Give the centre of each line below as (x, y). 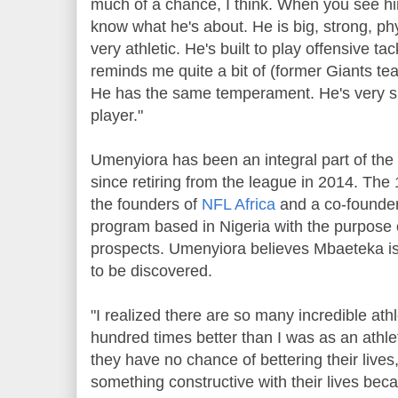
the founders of (146, 204)
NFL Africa (239, 204)
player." (117, 115)
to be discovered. (151, 271)
